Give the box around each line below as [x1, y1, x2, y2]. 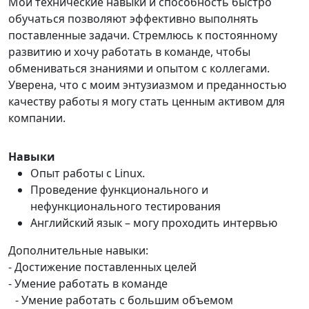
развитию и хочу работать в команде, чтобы [8, 44, 250, 59]
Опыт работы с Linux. [30, 166, 152, 181]
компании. [8, 110, 66, 126]
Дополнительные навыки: [8, 243, 155, 258]
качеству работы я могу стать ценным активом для [8, 94, 285, 109]
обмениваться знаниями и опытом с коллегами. [8, 61, 270, 76]
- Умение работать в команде [8, 276, 168, 291]
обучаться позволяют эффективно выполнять [8, 11, 259, 26]
